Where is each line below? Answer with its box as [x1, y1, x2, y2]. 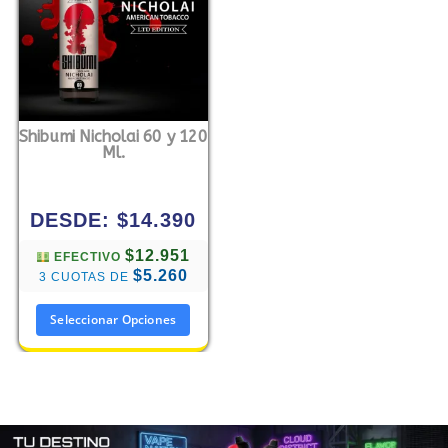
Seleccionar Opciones [50, 311, 177, 329]
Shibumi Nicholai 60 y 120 [18, 127, 208, 147]
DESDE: [30, 209, 118, 232]
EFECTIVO [50, 250, 126, 265]
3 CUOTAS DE [38, 270, 133, 285]
